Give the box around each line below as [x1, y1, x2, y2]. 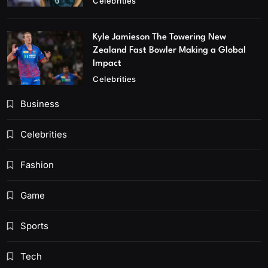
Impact [93, 59, 122, 68]
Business [20, 98, 59, 109]
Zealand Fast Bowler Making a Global [93, 45, 246, 55]
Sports [20, 220, 48, 232]
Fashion [20, 159, 54, 170]
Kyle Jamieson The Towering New [93, 32, 227, 42]
